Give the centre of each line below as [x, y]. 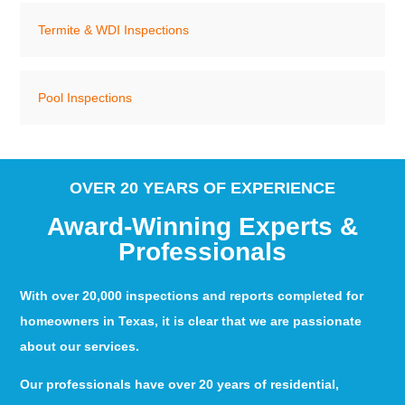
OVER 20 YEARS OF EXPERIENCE [202, 188]
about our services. [82, 346]
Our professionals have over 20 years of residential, [180, 385]
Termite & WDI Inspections [114, 30]
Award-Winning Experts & [202, 226]
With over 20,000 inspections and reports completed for [192, 295]
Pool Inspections [85, 98]
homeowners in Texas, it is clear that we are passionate [191, 320]
